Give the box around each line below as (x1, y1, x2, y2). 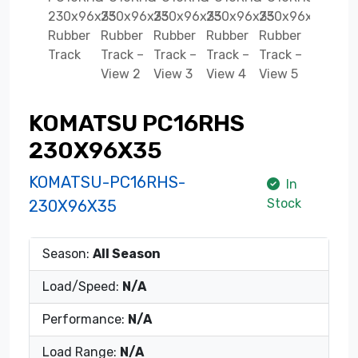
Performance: (42, 311, 128, 327)
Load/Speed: (42, 278, 122, 294)
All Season (93, 245, 161, 261)
